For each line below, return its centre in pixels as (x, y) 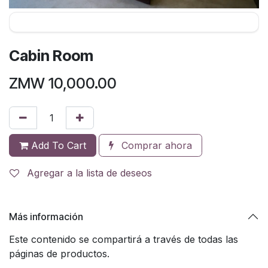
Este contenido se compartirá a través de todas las (124, 240)
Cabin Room (51, 56)
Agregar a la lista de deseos (89, 173)
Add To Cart (57, 146)
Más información (46, 216)
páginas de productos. (59, 254)
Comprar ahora (155, 146)
